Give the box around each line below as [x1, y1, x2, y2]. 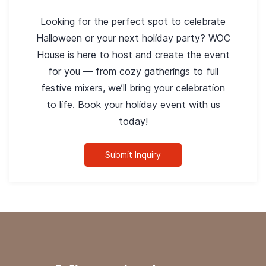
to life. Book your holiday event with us [46, 99, 220, 110]
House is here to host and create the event [36, 49, 230, 61]
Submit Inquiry [105, 150, 161, 160]
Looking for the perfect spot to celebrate [40, 15, 226, 27]
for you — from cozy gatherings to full [47, 65, 218, 77]
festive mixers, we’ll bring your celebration [41, 82, 225, 94]
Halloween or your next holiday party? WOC [36, 32, 230, 44]
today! [118, 115, 148, 127]
